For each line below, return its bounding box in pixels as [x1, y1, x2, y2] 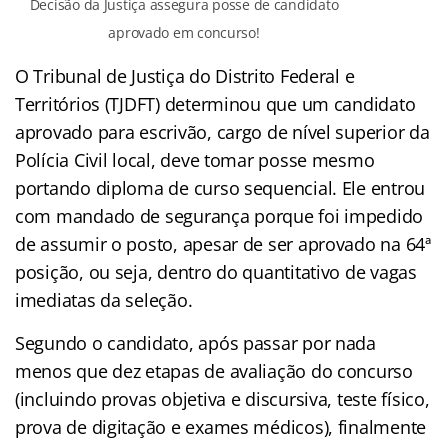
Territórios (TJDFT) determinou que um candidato [15, 92, 416, 117]
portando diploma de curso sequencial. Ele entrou [15, 176, 426, 201]
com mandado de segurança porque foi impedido [15, 204, 424, 229]
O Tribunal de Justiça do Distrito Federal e [15, 64, 355, 89]
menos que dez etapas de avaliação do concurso [15, 359, 413, 384]
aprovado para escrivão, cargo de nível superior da [15, 120, 430, 145]
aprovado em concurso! [108, 23, 260, 43]
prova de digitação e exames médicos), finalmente [15, 415, 427, 440]
